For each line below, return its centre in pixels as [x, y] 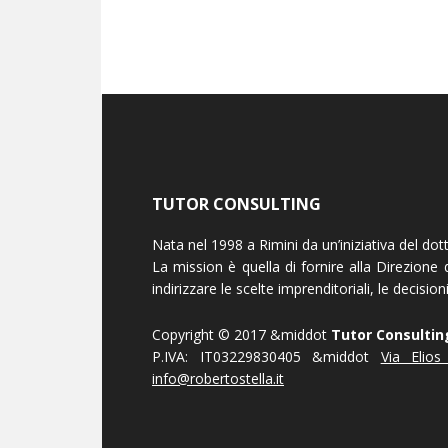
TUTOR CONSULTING [236, 203]
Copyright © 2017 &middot [241, 334]
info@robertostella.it [218, 378]
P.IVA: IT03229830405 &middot [266, 356]
